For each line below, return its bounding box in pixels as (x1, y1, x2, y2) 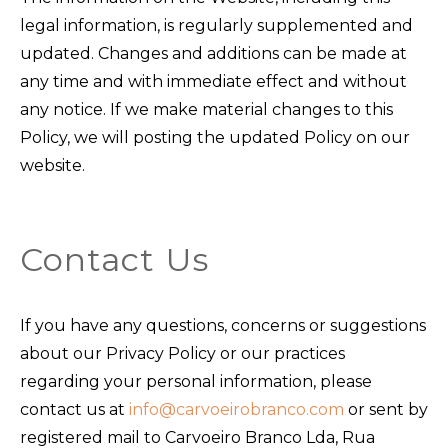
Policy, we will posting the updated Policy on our (20, 127, 410, 147)
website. (20, 155, 85, 175)
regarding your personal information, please (20, 372, 372, 391)
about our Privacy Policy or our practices (20, 344, 345, 363)
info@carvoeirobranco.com (129, 400, 344, 419)
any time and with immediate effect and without (20, 71, 407, 91)
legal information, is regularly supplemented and (20, 15, 413, 35)
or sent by (344, 400, 428, 419)
